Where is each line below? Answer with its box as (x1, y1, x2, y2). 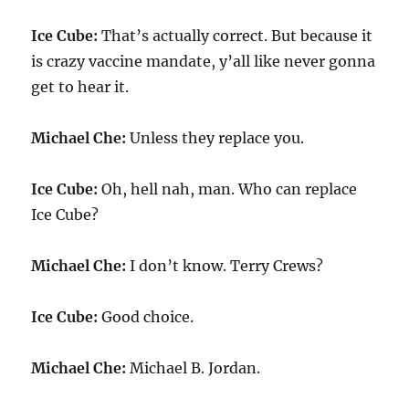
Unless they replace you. (126, 129, 305, 147)
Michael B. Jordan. (126, 359, 261, 377)
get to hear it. (31, 78, 130, 96)
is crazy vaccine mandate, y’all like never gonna (31, 52, 376, 70)
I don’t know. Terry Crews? (126, 257, 324, 275)
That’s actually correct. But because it (98, 26, 373, 45)
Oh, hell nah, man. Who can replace (98, 180, 358, 198)
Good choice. (98, 308, 194, 326)
